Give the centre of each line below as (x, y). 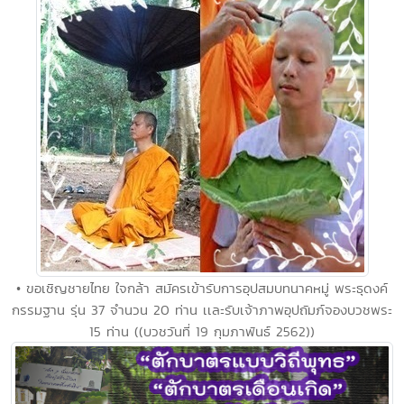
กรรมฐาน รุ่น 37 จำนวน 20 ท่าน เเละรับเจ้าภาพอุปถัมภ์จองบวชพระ (202, 309)
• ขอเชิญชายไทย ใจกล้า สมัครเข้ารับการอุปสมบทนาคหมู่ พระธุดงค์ (202, 288)
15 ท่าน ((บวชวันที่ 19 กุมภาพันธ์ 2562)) (202, 331)
